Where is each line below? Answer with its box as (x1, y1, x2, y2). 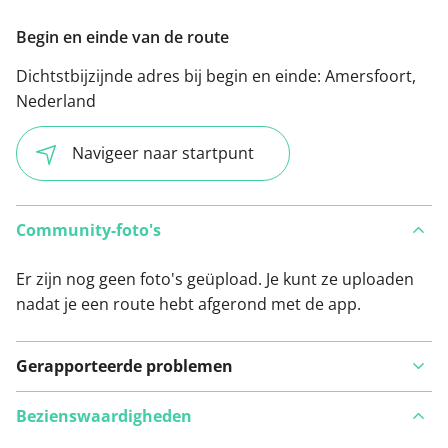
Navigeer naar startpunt (72, 142, 254, 165)
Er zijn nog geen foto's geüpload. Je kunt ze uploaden (16, 267, 414, 290)
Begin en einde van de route (16, 26, 229, 49)
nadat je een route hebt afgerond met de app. (16, 292, 361, 315)
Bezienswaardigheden (16, 404, 192, 427)
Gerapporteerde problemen (16, 354, 233, 377)
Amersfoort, (325, 65, 416, 88)
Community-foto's (16, 218, 161, 241)
